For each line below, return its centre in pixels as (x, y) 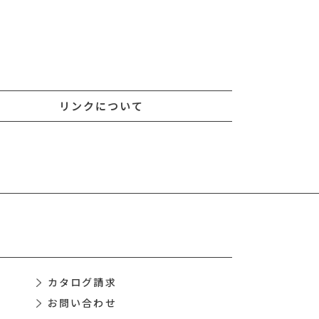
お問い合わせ (82, 303)
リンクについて (101, 106)
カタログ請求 (82, 282)
